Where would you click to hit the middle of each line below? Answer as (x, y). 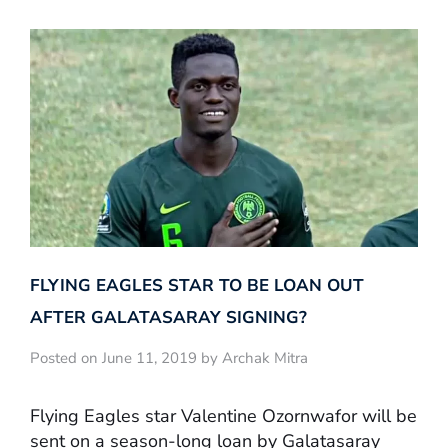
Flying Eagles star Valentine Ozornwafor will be (223, 415)
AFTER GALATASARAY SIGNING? (168, 318)
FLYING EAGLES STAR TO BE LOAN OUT (197, 286)
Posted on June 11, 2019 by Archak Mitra (169, 358)
